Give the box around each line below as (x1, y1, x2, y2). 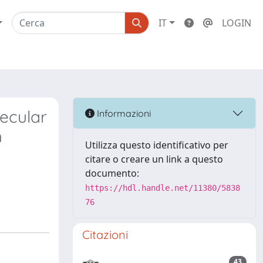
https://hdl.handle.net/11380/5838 (85, 183, 240, 193)
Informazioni (95, 107, 151, 119)
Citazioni (82, 227, 128, 242)
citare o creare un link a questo (85, 153, 223, 166)
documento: (85, 167, 139, 180)
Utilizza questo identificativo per (85, 139, 228, 151)
